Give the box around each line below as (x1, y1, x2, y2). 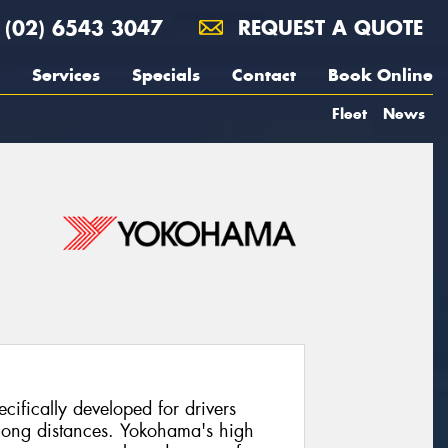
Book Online (328, 64, 433, 86)
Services (32, 64, 100, 86)
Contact (232, 64, 296, 86)
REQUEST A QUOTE (231, 15, 423, 40)
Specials (132, 64, 200, 86)
